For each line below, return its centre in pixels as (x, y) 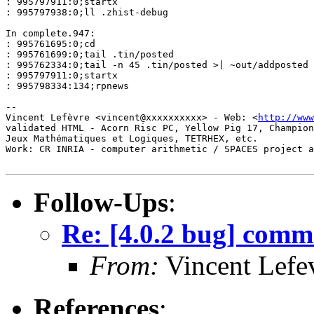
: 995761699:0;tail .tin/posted (90, 54)
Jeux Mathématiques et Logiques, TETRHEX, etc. (132, 138)
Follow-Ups (101, 202)
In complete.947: (50, 33)
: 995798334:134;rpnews (67, 86)
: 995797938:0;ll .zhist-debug (87, 12)
